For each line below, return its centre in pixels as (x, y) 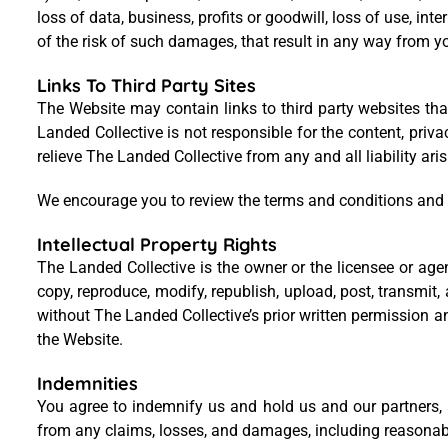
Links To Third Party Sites (146, 85)
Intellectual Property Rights (157, 244)
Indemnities (87, 383)
